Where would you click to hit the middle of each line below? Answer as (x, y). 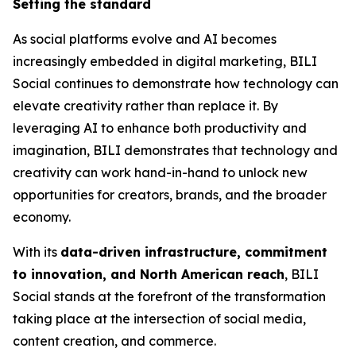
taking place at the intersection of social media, (159, 319)
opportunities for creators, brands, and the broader (170, 195)
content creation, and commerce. (114, 341)
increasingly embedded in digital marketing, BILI (165, 61)
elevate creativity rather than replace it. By (145, 106)
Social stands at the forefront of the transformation (169, 296)
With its (37, 252)
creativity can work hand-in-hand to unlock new (160, 172)
